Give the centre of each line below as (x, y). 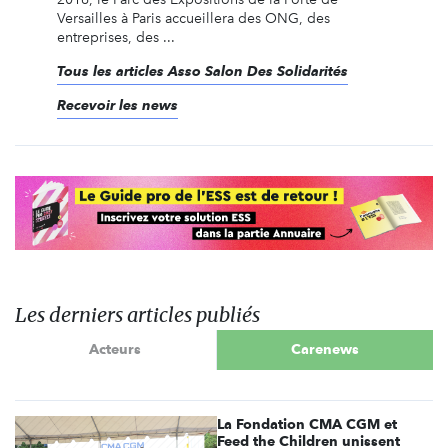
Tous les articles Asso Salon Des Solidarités (202, 71)
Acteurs (115, 349)
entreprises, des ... (115, 38)
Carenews (324, 349)
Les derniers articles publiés (137, 314)
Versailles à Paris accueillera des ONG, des (193, 19)
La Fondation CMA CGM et (307, 423)
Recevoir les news (117, 105)
